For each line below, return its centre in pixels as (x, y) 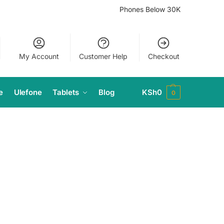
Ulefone (28, 92)
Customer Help (103, 56)
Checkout (163, 56)
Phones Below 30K (150, 9)
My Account (39, 56)
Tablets (66, 92)
